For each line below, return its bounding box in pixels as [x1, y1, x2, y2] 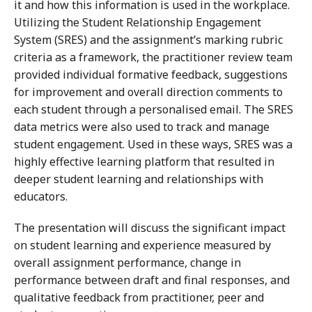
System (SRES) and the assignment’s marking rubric [14, 31, 283, 47]
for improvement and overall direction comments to [14, 84, 283, 100]
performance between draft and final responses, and [14, 272, 290, 288]
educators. [14, 188, 68, 204]
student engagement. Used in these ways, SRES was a [14, 136, 292, 152]
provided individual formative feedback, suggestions [14, 66, 288, 82]
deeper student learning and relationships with [14, 171, 263, 187]
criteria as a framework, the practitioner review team [14, 49, 292, 65]
